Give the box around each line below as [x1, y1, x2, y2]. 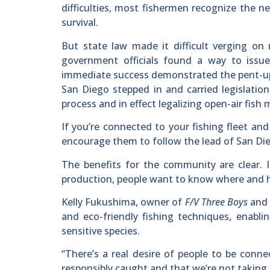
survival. [61, 16, 98, 30]
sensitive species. [61, 224, 140, 237]
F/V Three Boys [184, 195, 250, 209]
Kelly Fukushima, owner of [61, 195, 185, 209]
